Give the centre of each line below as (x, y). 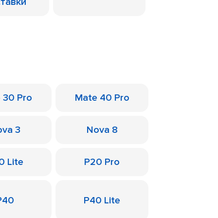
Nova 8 (102, 130)
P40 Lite (102, 200)
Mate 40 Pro (102, 98)
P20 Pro (102, 162)
